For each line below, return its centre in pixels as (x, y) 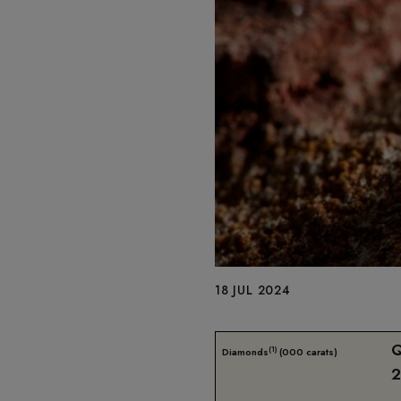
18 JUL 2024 (253, 290)
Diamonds (245, 353)
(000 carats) (308, 353)
